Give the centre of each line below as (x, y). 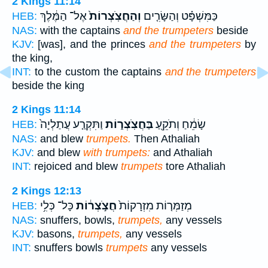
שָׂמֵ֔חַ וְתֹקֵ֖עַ (179, 125)
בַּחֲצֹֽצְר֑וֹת (128, 125)
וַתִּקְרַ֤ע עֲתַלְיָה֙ (71, 125)
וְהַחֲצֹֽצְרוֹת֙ (114, 16)
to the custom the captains (98, 71)
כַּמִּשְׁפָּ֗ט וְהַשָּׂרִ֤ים (179, 16)
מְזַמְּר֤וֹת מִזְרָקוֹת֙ (154, 206)
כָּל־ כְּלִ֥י (57, 206)
